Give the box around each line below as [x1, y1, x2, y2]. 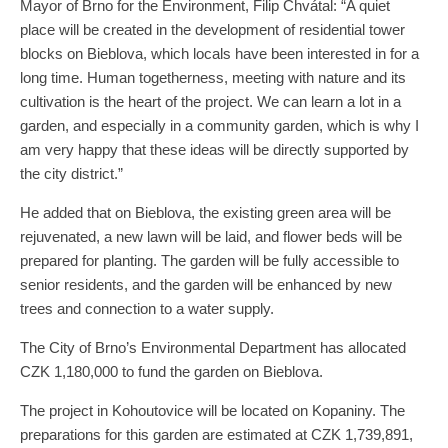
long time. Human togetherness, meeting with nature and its [20, 69, 406, 87]
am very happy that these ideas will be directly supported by [20, 141, 409, 159]
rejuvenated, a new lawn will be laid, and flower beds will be [20, 228, 402, 246]
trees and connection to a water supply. [20, 300, 274, 318]
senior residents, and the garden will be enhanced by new [20, 276, 392, 294]
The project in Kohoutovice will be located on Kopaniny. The [20, 402, 405, 420]
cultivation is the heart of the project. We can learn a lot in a [20, 93, 401, 111]
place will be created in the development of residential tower [20, 21, 405, 39]
